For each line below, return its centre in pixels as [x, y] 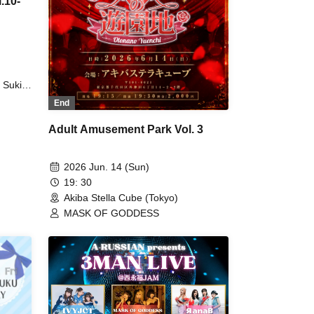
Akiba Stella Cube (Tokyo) [121, 198]
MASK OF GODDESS [111, 213]
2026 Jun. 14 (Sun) [107, 167]
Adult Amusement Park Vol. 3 [126, 130]
